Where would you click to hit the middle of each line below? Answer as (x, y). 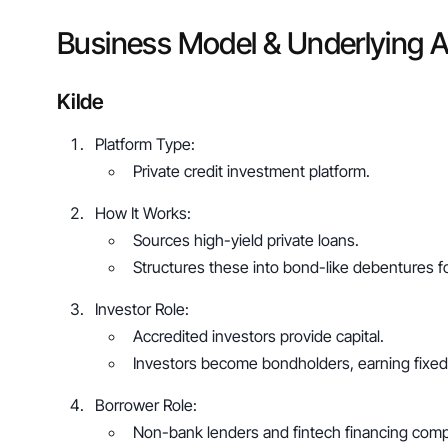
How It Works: (145, 212)
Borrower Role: (148, 405)
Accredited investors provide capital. (259, 336)
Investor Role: (144, 309)
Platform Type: (147, 143)
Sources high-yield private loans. (246, 239)
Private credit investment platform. (252, 170)
